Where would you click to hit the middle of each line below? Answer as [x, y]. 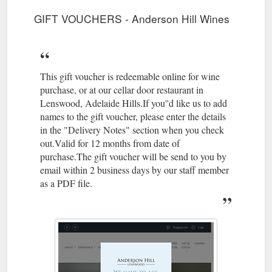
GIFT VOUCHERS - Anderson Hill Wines [132, 18]
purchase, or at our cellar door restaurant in [122, 89]
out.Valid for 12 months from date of [110, 143]
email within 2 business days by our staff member [134, 169]
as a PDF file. [66, 183]
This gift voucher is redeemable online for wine [130, 76]
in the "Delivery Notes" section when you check [132, 129]
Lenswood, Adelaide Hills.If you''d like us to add [134, 103]
